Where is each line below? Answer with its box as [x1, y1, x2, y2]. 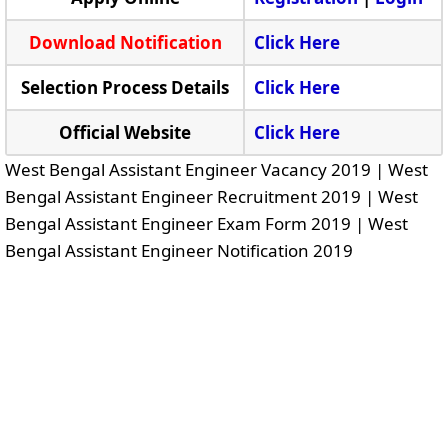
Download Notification [28, 31, 222, 55]
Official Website [59, 121, 191, 145]
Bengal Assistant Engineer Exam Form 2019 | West [5, 212, 408, 236]
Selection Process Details [21, 76, 229, 100]
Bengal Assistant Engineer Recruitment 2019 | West [5, 185, 418, 209]
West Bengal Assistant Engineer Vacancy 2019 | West [5, 158, 428, 182]
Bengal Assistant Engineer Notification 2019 [5, 239, 353, 263]
